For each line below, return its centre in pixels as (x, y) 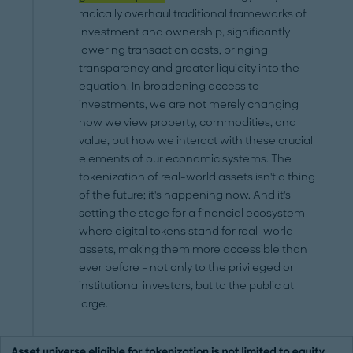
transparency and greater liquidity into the (190, 68)
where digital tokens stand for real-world (186, 231)
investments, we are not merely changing (189, 104)
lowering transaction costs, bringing (174, 50)
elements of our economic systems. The (186, 158)
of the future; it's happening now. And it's (185, 195)
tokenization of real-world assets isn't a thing (197, 176)
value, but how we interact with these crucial (196, 140)
